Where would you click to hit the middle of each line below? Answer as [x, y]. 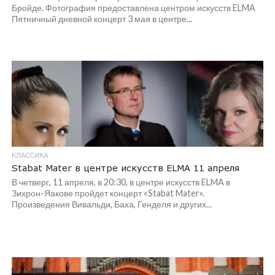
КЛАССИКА [30, 156]
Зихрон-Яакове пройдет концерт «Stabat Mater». [108, 193]
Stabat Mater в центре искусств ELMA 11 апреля [125, 168]
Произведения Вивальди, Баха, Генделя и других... [111, 204]
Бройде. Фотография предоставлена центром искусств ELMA [133, 8]
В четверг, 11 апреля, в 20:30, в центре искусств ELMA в [121, 182]
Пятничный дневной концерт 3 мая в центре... [102, 19]
